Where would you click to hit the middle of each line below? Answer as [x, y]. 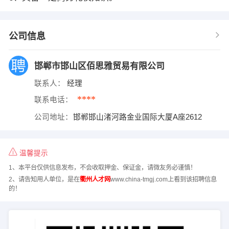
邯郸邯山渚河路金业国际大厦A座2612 [139, 117]
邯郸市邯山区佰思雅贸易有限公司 [100, 66]
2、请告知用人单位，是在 [44, 179]
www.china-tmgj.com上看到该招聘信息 [163, 179]
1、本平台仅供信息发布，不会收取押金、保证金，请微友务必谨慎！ [102, 168]
